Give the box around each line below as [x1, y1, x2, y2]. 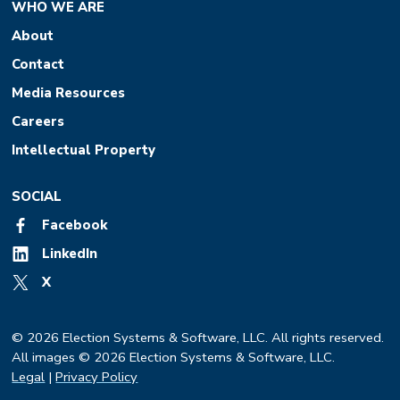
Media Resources [12, 84, 126, 103]
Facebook [38, 216, 108, 235]
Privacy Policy [55, 368, 138, 387]
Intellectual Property [12, 141, 156, 160]
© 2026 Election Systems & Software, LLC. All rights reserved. [12, 329, 385, 347]
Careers [12, 112, 65, 131]
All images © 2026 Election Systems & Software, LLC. [12, 348, 336, 367]
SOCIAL [12, 187, 62, 206]
